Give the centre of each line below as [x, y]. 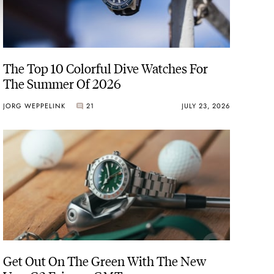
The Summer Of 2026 [62, 83]
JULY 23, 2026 [206, 106]
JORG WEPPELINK [35, 106]
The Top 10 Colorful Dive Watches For [106, 68]
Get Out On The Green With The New [105, 260]
